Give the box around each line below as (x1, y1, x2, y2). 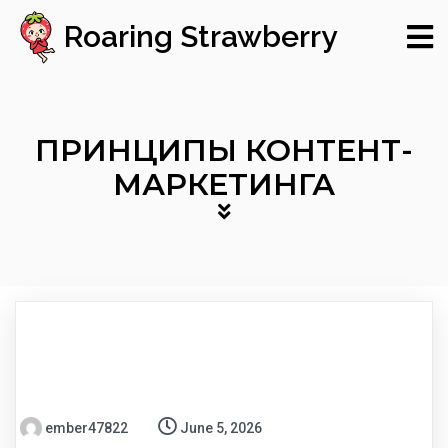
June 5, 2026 (180, 420, 262, 437)
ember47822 (45, 420, 128, 437)
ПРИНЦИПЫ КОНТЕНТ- (35, 132, 413, 170)
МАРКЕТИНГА (113, 166, 335, 204)
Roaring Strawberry (64, 19, 338, 55)
